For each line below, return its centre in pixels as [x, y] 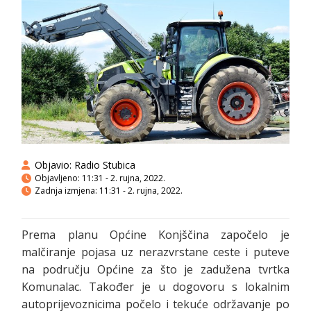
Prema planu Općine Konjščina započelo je [155, 235]
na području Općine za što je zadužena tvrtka [155, 270]
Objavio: [53, 165]
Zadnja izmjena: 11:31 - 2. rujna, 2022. [109, 191]
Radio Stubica [104, 165]
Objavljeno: [58, 178]
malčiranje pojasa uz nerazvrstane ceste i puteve [155, 252]
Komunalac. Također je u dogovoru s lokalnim [155, 287]
